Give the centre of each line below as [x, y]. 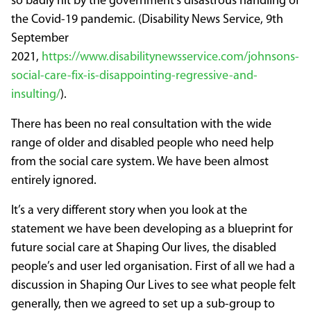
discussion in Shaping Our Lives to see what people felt [153, 286]
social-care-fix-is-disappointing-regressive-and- [134, 76]
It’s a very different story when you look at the [129, 211]
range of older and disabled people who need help [142, 144]
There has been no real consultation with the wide [141, 125]
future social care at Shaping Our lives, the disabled [144, 249]
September [40, 39]
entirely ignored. [54, 181]
